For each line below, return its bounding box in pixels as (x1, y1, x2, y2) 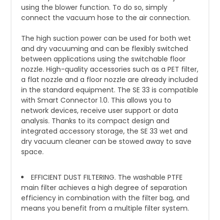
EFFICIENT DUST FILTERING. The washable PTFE (31, 172, 183, 182)
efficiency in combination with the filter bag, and (21, 192, 190, 203)
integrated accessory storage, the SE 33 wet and (21, 126, 188, 136)
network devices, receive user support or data (21, 105, 179, 115)
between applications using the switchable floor (21, 54, 186, 64)
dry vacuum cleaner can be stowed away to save (21, 136, 192, 146)
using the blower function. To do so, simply (21, 2, 168, 12)
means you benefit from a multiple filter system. (21, 203, 190, 213)
